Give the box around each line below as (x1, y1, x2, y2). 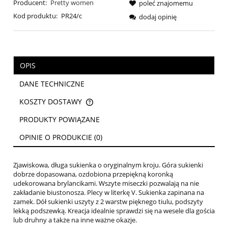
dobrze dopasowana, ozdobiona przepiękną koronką (13, 169, 173, 179)
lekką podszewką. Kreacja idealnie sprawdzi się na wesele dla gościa (13, 206, 215, 215)
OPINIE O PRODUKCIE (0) (19, 132, 102, 142)
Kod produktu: (13, 11, 58, 20)
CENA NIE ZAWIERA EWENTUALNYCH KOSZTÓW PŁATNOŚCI (23, 103, 204, 112)
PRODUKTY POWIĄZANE (19, 115, 100, 124)
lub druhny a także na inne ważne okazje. (13, 215, 137, 224)
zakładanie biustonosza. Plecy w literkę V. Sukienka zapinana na (13, 188, 204, 197)
